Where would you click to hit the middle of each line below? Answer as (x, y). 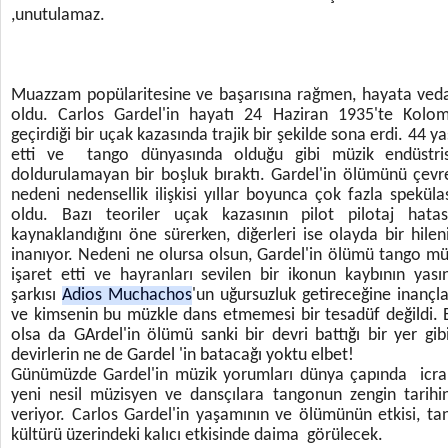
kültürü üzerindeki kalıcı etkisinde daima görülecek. (199, 435)
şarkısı (36, 295)
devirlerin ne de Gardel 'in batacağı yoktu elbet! (182, 355)
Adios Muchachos (127, 295)
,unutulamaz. (60, 15)
